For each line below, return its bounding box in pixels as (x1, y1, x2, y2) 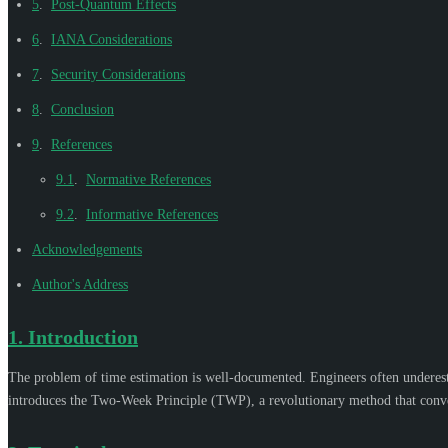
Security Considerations (51, 66, 185, 82)
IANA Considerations (51, 31, 172, 47)
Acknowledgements (32, 241, 142, 257)
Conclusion (51, 101, 114, 117)
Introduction (28, 325, 138, 348)
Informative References (86, 206, 218, 222)
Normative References (86, 171, 211, 187)
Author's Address (32, 276, 128, 292)
